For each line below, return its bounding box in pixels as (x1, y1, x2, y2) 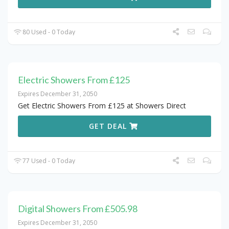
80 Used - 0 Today (21, 28, 76, 37)
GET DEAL (89, 121, 130, 131)
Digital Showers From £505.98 (18, 203, 138, 215)
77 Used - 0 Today (21, 156, 76, 166)
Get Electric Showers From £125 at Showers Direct (18, 101, 186, 111)
